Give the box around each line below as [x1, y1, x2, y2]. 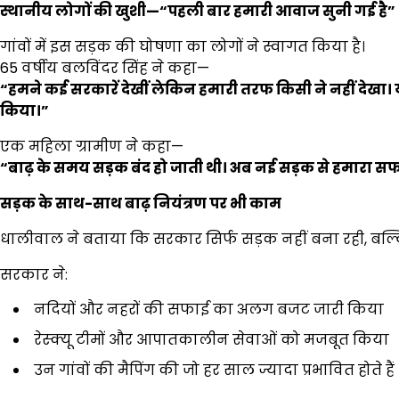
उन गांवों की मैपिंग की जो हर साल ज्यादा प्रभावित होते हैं [34, 359, 395, 380]
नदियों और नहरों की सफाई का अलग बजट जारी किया [34, 298, 384, 320]
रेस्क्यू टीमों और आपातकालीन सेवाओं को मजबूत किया [34, 329, 389, 350]
